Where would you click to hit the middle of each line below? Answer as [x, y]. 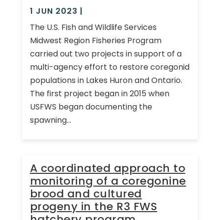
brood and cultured [86, 193]
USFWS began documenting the [91, 107]
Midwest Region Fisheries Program [96, 40]
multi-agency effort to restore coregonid [110, 67]
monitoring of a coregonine [108, 181]
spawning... [50, 120]
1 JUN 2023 [54, 11]
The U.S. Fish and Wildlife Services [93, 27]
